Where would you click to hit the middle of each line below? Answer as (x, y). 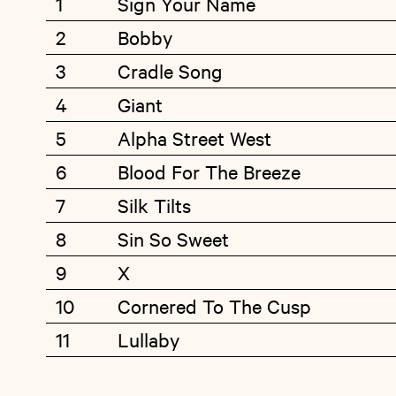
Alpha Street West (194, 138)
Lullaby (148, 339)
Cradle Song (170, 71)
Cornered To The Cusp (214, 306)
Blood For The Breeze (209, 171)
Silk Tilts (154, 205)
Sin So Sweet (173, 239)
